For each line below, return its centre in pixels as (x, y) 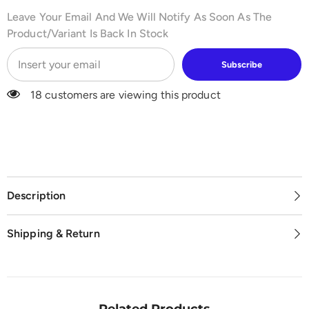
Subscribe (242, 64)
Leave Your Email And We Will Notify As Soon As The (140, 17)
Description (37, 195)
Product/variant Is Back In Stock (88, 33)
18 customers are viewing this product (126, 94)
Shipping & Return (53, 233)
